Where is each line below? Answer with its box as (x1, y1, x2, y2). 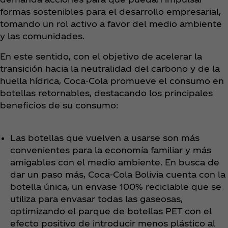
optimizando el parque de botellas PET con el (10, 206, 212, 216)
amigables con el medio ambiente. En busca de (10, 157, 219, 167)
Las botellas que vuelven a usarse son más (10, 132, 199, 142)
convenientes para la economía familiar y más (10, 145, 211, 155)
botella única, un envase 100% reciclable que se (10, 181, 221, 191)
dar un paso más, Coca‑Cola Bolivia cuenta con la (10, 169, 225, 179)
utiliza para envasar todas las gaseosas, (10, 193, 183, 204)
